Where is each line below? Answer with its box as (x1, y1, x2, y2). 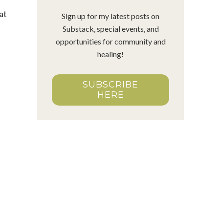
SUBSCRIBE (83, 79, 138, 90)
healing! (97, 49, 124, 59)
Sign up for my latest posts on (62, 11, 159, 21)
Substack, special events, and (62, 23, 159, 33)
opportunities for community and (55, 36, 166, 46)
